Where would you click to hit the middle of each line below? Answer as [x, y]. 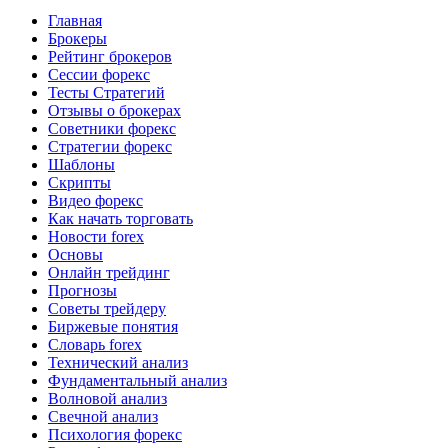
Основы [75, 255]
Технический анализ [118, 363]
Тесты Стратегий [106, 93]
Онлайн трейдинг [109, 273]
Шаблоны [81, 165]
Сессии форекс [99, 75]
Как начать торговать [120, 219]
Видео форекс [95, 201]
